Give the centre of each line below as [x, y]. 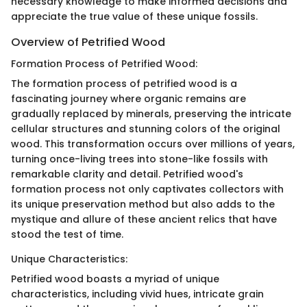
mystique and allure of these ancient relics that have [144, 219]
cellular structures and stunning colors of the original [146, 128]
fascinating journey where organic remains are [128, 98]
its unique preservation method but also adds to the [143, 204]
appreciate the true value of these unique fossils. [134, 16]
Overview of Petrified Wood [88, 42]
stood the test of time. [67, 234]
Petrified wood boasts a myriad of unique [115, 279]
